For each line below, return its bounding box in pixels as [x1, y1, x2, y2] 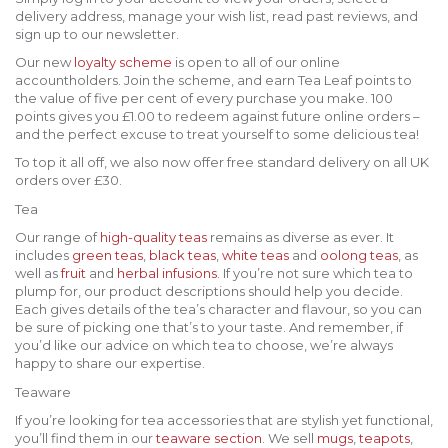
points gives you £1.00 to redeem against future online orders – [15, 107, 420, 124]
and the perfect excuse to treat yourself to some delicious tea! [15, 125, 419, 142]
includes [15, 247, 72, 264]
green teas [72, 247, 143, 264]
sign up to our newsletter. [15, 25, 179, 42]
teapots [359, 429, 410, 446]
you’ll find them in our [15, 429, 156, 446]
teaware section [156, 429, 262, 446]
